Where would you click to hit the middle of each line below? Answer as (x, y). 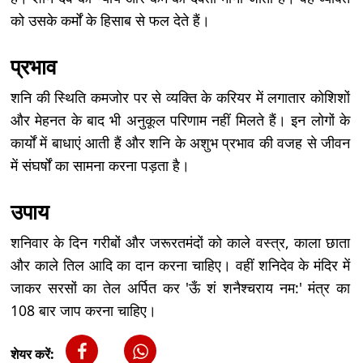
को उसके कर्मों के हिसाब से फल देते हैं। (110, 20)
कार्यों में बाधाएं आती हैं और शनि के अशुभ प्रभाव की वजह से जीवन (180, 142)
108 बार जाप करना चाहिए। (83, 310)
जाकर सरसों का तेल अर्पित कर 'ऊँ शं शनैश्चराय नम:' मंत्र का (180, 287)
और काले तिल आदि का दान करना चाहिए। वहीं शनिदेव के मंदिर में (180, 265)
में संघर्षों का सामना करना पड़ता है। (100, 165)
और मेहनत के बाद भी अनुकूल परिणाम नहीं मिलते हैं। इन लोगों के (180, 120)
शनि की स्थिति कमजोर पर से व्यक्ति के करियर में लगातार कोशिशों (180, 97)
